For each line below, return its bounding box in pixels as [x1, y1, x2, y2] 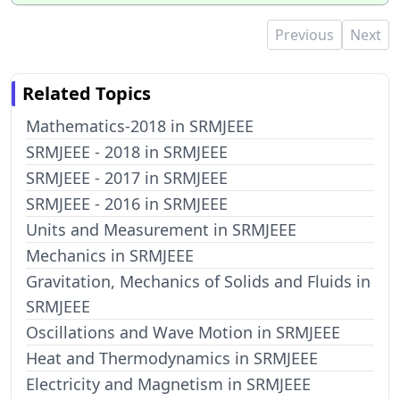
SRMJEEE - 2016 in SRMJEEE [26, 193, 228, 214]
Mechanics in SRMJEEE [26, 245, 194, 266]
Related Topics [22, 81, 151, 105]
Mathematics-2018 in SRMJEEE [26, 115, 254, 137]
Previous [275, 25, 334, 45]
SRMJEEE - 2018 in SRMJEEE [26, 141, 228, 162]
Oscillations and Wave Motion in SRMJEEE [26, 321, 340, 343]
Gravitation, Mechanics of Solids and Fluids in [26, 271, 371, 292]
